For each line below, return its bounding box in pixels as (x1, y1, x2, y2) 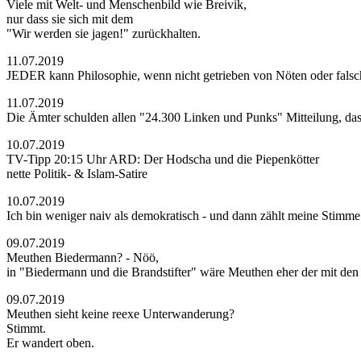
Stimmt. (6, 322, 46, 335)
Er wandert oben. (6, 336, 94, 350)
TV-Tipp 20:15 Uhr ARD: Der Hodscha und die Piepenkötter (6, 152, 319, 166)
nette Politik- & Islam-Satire (6, 167, 147, 180)
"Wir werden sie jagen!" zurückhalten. (6, 27, 201, 40)
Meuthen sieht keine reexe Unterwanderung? (6, 307, 234, 321)
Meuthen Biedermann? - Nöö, (6, 251, 159, 264)
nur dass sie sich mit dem (6, 12, 133, 26)
